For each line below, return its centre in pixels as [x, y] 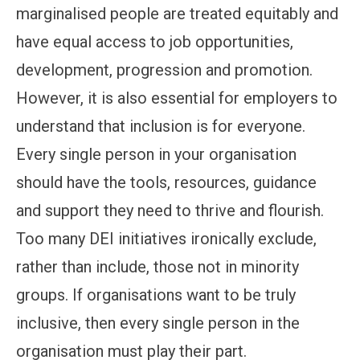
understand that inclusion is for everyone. [161, 126]
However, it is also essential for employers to [177, 98]
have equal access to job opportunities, [155, 41]
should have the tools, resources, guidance [166, 182]
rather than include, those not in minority [157, 266]
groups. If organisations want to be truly [156, 295]
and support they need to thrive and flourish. [170, 210]
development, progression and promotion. [164, 70]
